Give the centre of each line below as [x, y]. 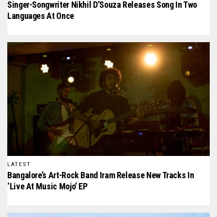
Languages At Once [41, 16]
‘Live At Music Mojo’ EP [47, 186]
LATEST [19, 164]
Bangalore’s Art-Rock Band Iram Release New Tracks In [101, 175]
